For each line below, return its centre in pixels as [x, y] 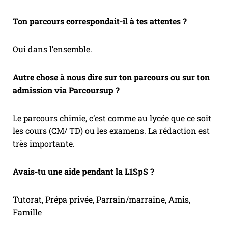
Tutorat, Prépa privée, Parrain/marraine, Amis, [102, 199]
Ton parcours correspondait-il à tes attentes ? [101, 21]
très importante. [45, 144]
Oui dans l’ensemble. [52, 49]
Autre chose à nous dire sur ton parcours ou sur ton [111, 77]
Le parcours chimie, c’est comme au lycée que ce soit [112, 118]
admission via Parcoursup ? [66, 90]
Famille [27, 212]
